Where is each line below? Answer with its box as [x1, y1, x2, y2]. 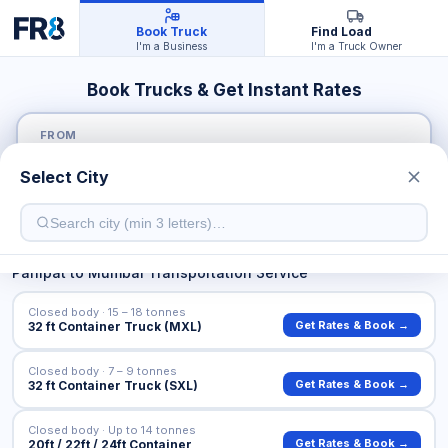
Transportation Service [144, 264, 308, 281]
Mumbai [88, 264, 144, 281]
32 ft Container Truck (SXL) [27, 377, 198, 393]
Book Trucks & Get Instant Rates [86, 80, 362, 100]
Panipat [12, 264, 66, 281]
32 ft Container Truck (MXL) [27, 318, 202, 334]
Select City [20, 167, 109, 187]
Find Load [310, 24, 372, 39]
